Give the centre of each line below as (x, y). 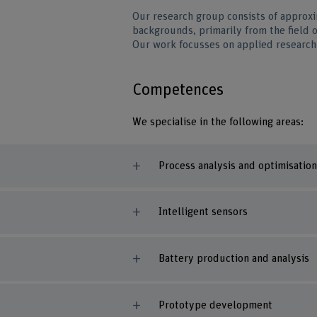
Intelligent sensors (203, 212)
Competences (178, 90)
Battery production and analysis (234, 259)
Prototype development (215, 305)
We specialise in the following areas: (218, 122)
